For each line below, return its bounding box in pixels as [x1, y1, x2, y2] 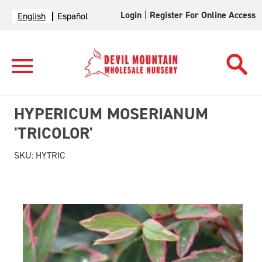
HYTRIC [33, 149, 65, 161]
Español [57, 10, 88, 22]
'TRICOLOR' [14, 122, 94, 144]
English [18, 10, 46, 22]
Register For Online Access [150, 9, 256, 21]
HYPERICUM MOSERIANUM [14, 103, 208, 125]
